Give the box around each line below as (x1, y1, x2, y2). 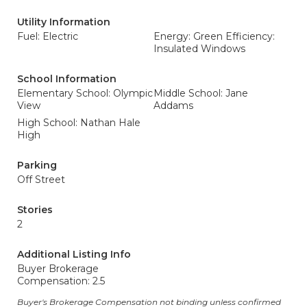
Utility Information (17, 16, 110, 28)
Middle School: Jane (153, 87, 248, 99)
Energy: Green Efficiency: (153, 30, 275, 42)
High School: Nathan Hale (17, 116, 140, 129)
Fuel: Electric (17, 30, 78, 42)
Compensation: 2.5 (17, 275, 105, 287)
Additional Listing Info (17, 248, 131, 260)
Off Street (17, 173, 65, 186)
